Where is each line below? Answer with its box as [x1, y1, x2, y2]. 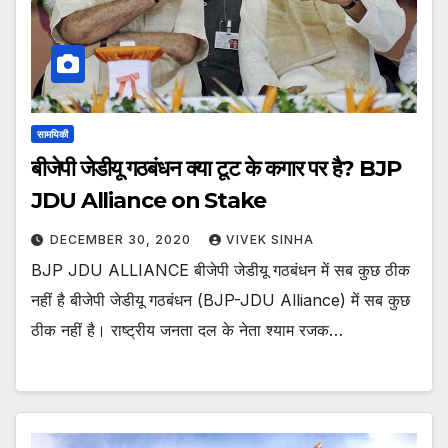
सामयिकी [37, 128, 68, 141]
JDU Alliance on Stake [31, 187, 266, 215]
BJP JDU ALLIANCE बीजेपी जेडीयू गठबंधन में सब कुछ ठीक [31, 260, 410, 281]
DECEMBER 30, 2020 [50, 232, 195, 248]
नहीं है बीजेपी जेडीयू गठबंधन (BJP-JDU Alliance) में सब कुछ [31, 290, 410, 311]
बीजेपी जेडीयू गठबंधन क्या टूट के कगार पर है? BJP [31, 155, 401, 183]
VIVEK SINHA [226, 232, 314, 248]
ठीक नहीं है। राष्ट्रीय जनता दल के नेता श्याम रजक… [31, 320, 343, 341]
